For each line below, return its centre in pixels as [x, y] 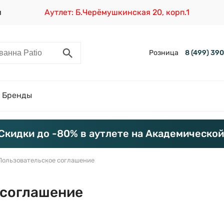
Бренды [17, 95]
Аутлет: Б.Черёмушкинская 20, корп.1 [117, 12]
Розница [163, 52]
